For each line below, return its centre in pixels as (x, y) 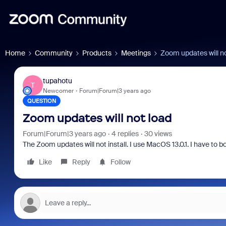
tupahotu (57, 80)
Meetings (136, 53)
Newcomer (58, 91)
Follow (120, 162)
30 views (158, 134)
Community (54, 53)
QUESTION (41, 101)
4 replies (125, 134)
